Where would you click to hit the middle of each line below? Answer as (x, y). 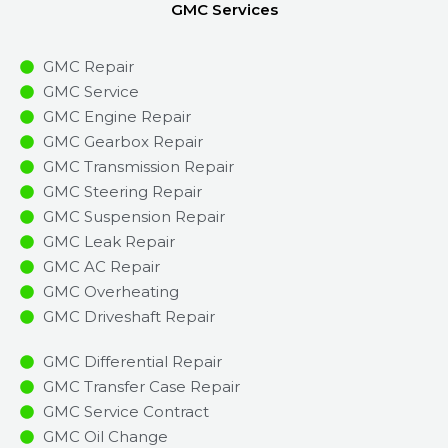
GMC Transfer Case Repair (141, 387)
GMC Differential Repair (132, 362)
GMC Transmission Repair (138, 167)
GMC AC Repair (101, 267)
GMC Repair (88, 67)
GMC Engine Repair (116, 117)
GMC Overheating (110, 292)
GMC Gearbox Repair (122, 142)
